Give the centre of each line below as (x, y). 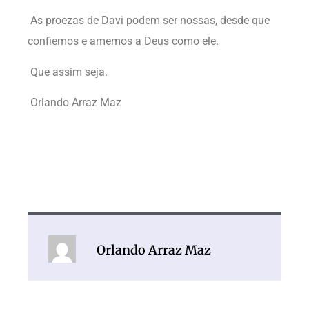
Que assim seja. (68, 72)
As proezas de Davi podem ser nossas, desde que (149, 21)
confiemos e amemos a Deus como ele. (123, 41)
